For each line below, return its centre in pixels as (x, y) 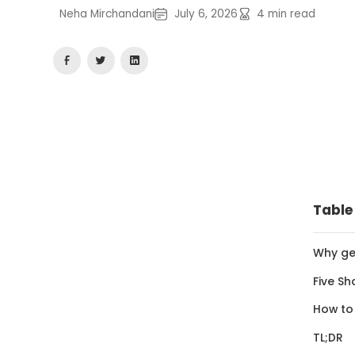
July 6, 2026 (206, 13)
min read (290, 13)
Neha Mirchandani (107, 13)
